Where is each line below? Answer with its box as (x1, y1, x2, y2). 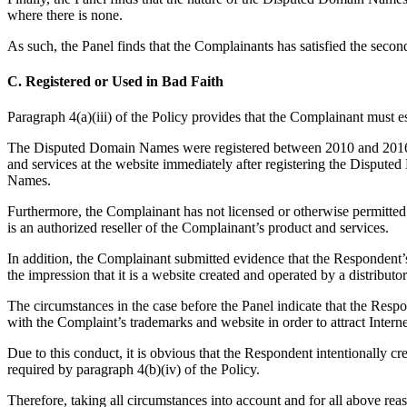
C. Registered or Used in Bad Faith (7, 73, 223, 89)
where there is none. (7, 6, 123, 23)
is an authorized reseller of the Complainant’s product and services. (7, 220, 389, 236)
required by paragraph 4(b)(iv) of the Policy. (7, 362, 260, 378)
